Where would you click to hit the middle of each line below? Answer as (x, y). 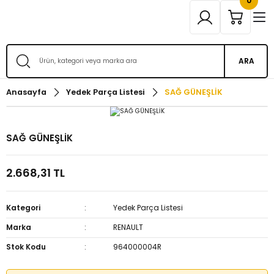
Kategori (23, 208)
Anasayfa (26, 92)
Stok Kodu (26, 247)
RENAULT (128, 227)
